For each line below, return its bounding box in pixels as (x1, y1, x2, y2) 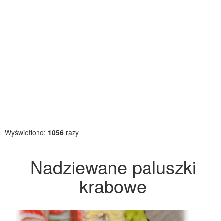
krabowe (79, 173, 147, 198)
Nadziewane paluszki (30, 154, 196, 179)
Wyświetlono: (5, 127, 48, 137)
